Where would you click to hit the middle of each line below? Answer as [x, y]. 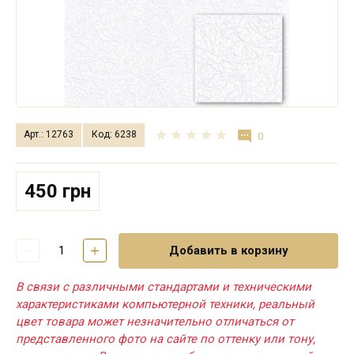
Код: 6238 [114, 135]
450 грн [58, 191]
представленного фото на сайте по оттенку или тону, [166, 339]
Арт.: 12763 [49, 135]
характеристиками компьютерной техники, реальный [165, 304]
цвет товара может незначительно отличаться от [155, 321]
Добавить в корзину [228, 251]
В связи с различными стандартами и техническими [164, 286]
